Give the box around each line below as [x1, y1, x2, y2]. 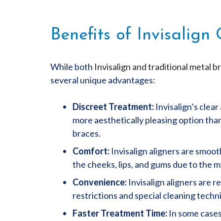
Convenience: [73, 177, 127, 187]
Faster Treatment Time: [73, 208, 167, 219]
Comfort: [73, 146, 110, 156]
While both [50, 61, 94, 72]
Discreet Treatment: [73, 101, 154, 112]
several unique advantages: [50, 74, 155, 85]
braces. [73, 128, 101, 139]
